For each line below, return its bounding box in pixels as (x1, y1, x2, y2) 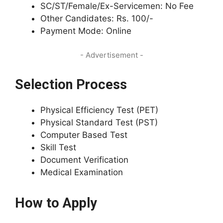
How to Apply (15, 195, 97, 211)
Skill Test (40, 142, 76, 152)
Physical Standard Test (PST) (40, 117, 158, 127)
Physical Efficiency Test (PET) (40, 105, 158, 115)
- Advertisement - (80, 50, 143, 60)
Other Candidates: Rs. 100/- (40, 13, 153, 23)
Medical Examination (40, 167, 123, 177)
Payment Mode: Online (40, 25, 131, 36)
